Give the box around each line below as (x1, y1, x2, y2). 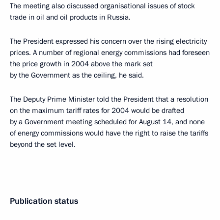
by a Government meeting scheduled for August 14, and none (10, 116, 205, 127)
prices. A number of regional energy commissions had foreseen (10, 47, 210, 57)
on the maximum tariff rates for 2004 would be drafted (10, 105, 184, 115)
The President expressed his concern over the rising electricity (10, 36, 207, 46)
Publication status (10, 195, 78, 207)
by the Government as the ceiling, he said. (10, 70, 144, 80)
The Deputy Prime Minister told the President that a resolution (10, 94, 208, 104)
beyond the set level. (10, 139, 76, 149)
